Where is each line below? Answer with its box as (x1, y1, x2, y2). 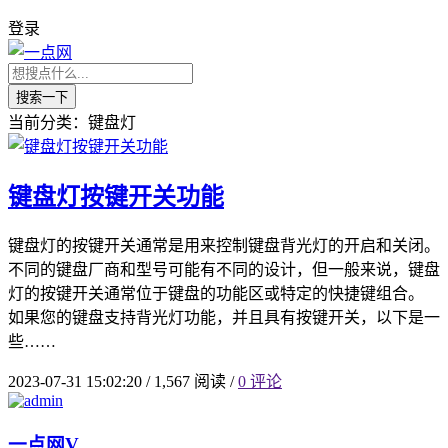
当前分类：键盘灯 (8, 114, 136, 131)
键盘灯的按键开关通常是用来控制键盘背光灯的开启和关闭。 (8, 236, 440, 254)
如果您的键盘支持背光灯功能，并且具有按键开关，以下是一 (8, 308, 440, 326)
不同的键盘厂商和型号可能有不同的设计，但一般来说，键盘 (8, 260, 440, 278)
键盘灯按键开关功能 (8, 183, 224, 210)
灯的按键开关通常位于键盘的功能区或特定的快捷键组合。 (8, 284, 424, 302)
